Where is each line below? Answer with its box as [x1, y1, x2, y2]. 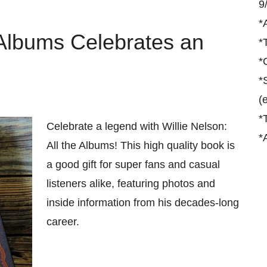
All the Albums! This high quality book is [46, 139, 235, 151]
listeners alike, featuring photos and [46, 178, 215, 190]
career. [46, 216, 79, 228]
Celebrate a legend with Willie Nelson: [46, 120, 227, 132]
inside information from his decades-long [46, 197, 239, 209]
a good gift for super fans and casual [46, 159, 220, 170]
